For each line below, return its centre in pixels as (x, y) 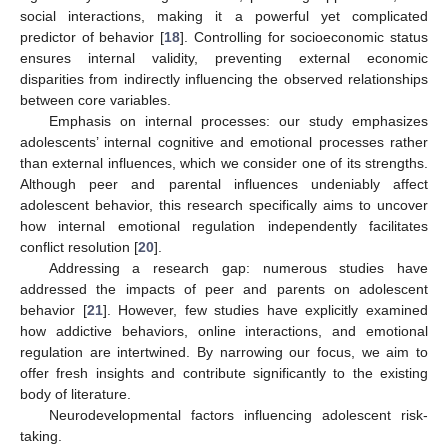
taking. (41, 436)
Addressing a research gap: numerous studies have (238, 268)
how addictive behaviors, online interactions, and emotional (224, 331)
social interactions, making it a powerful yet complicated (224, 16)
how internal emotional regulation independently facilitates (224, 226)
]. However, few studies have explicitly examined (265, 310)
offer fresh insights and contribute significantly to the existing (224, 373)
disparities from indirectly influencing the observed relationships (224, 79)
